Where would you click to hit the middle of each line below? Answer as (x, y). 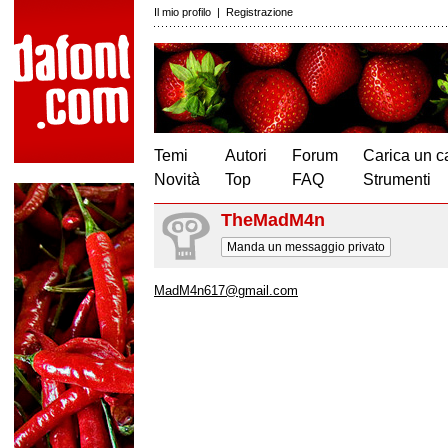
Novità (177, 179)
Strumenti (397, 179)
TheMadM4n (273, 220)
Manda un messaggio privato (306, 247)
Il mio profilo (182, 12)
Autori (246, 155)
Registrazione (259, 12)
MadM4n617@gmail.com (226, 290)
